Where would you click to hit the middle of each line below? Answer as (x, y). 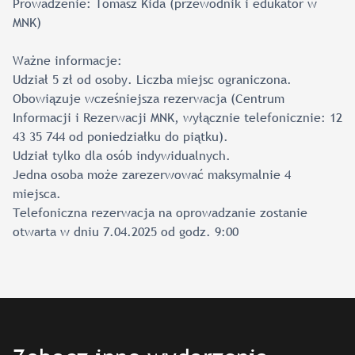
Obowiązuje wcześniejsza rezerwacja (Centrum (149, 98)
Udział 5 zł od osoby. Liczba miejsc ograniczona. (152, 79)
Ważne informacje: (67, 60)
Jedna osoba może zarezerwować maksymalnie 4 (152, 174)
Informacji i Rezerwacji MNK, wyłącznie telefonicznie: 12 (177, 117)
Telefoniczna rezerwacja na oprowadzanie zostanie (160, 212)
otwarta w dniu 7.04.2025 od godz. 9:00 (126, 231)
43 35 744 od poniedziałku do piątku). (120, 136)
